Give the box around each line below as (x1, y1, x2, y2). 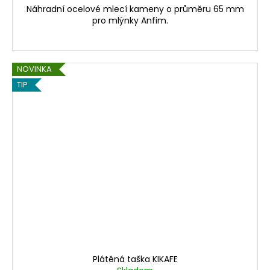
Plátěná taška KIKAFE (92, 253, 178, 265)
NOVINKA (17, 63, 52, 75)
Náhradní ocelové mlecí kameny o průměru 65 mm (26, 3, 244, 16)
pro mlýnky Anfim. (92, 14, 178, 27)
